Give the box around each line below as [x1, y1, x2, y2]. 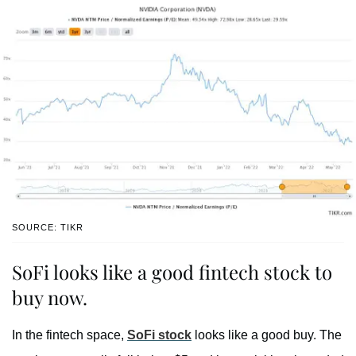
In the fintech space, [12, 328, 127, 342]
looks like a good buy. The [192, 328, 342, 342]
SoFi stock [127, 328, 192, 342]
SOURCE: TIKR [12, 222, 83, 233]
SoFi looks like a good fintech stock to [12, 259, 332, 285]
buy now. [12, 284, 87, 311]
